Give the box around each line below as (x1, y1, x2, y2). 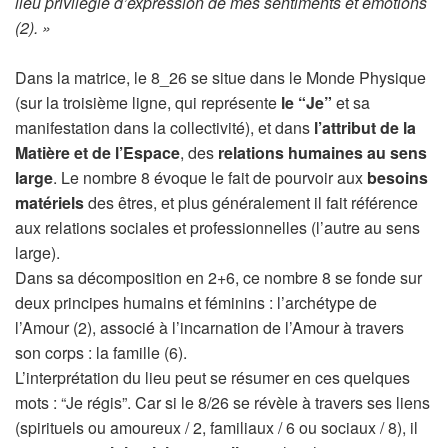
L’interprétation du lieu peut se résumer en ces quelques (15, 366, 410, 389)
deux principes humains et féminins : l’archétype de (15, 291, 377, 314)
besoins (367, 166, 428, 189)
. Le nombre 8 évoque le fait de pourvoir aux (53, 166, 367, 189)
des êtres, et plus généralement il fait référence (84, 191, 418, 214)
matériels (15, 191, 84, 214)
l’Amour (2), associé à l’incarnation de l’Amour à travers (15, 316, 404, 339)
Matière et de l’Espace (15, 141, 180, 164)
